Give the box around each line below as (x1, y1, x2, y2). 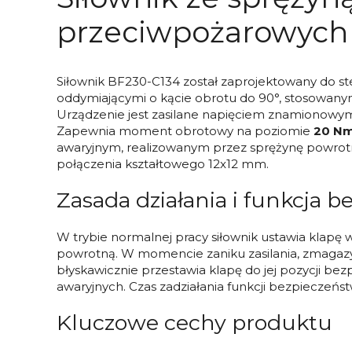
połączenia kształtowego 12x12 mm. (57, 156, 269, 171)
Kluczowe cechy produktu (57, 310, 332, 335)
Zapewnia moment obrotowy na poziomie (57, 123, 313, 138)
